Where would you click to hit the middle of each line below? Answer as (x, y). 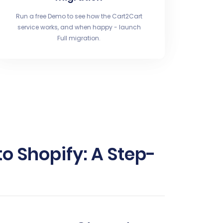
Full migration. (79, 38)
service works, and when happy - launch (79, 27)
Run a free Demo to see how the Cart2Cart (79, 16)
